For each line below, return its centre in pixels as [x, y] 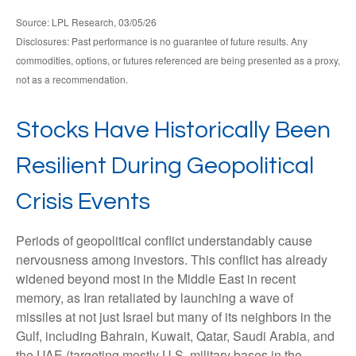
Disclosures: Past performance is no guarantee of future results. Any [162, 41]
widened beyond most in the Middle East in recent [156, 279]
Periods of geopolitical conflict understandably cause [164, 241]
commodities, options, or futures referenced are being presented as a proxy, [178, 60]
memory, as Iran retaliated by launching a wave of [155, 298]
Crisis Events [83, 202]
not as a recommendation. [72, 79]
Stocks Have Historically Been [173, 130]
